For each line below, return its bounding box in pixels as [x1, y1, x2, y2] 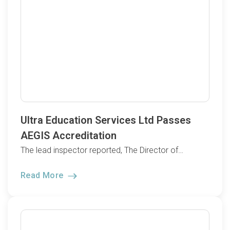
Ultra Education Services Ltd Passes [21, 114, 191, 127]
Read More [21, 170, 66, 180]
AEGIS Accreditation [21, 129, 117, 142]
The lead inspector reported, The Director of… [21, 145, 183, 156]
